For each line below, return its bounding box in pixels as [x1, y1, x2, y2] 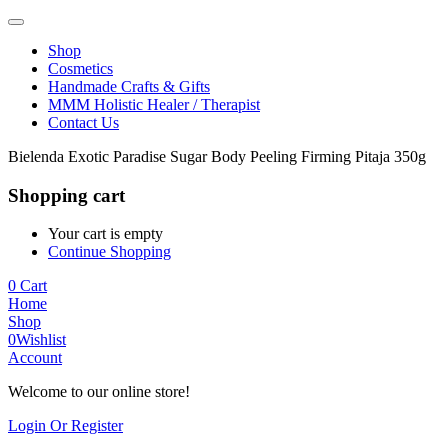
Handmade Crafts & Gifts [48, 78, 210, 95]
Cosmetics [48, 60, 113, 77]
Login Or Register [8, 417, 123, 435]
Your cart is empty [48, 225, 163, 243]
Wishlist [16, 331, 66, 349]
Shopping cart [8, 184, 125, 206]
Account [8, 349, 62, 367]
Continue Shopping [48, 243, 171, 261]
